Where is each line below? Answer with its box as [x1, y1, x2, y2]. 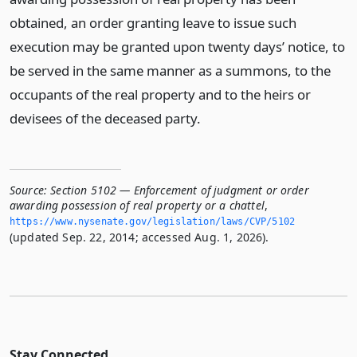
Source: [10, 182, 48, 198]
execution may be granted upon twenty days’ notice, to [10, 37, 345, 56]
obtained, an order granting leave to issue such [10, 14, 296, 32]
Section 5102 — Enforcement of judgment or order [50, 182, 309, 198]
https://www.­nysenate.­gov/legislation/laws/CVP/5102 [10, 216, 296, 227]
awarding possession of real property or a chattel [10, 198, 265, 213]
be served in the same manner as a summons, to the [10, 61, 331, 80]
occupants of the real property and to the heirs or [10, 85, 311, 104]
